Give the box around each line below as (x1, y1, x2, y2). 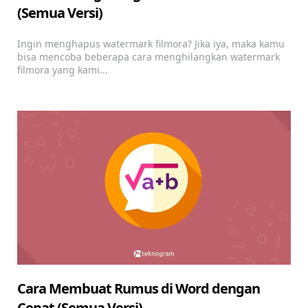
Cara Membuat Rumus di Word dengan (17, 279, 260, 298)
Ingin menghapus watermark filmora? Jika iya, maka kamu (17, 37, 285, 51)
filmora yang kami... (17, 63, 108, 77)
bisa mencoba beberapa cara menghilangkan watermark (17, 50, 280, 64)
